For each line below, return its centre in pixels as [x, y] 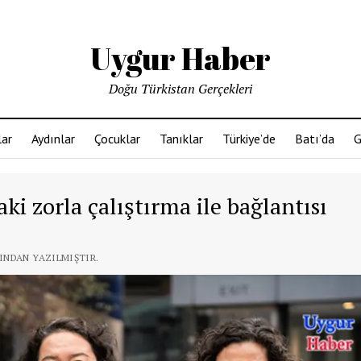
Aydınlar [53, 139]
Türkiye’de [249, 139]
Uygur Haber [180, 58]
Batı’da [315, 139]
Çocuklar [117, 139]
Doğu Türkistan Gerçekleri [180, 89]
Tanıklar [181, 139]
